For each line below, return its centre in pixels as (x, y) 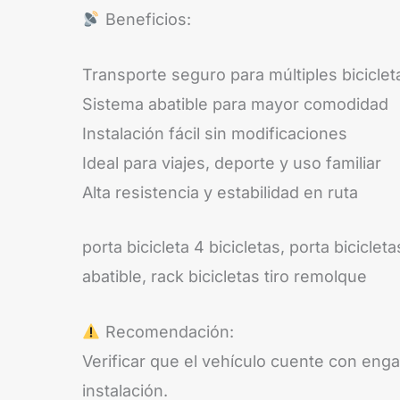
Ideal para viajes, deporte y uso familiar (232, 162)
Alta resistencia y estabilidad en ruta (220, 192)
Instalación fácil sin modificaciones (215, 133)
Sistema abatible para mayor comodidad (235, 104)
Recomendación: (167, 332)
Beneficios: (146, 19)
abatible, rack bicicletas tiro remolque (225, 277)
